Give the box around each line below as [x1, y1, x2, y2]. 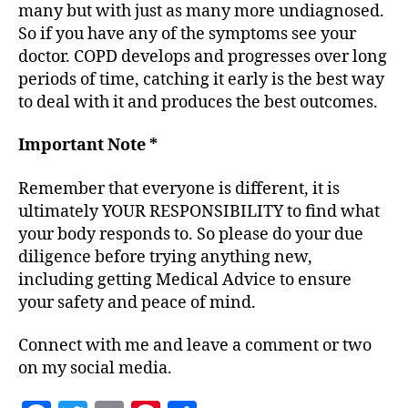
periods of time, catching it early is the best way [18, 68, 384, 90]
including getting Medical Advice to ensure [18, 269, 352, 291]
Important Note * [18, 135, 158, 156]
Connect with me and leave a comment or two [18, 335, 372, 356]
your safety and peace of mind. [18, 291, 256, 313]
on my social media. [18, 358, 172, 379]
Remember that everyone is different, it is [18, 178, 340, 199]
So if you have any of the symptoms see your [18, 23, 356, 45]
